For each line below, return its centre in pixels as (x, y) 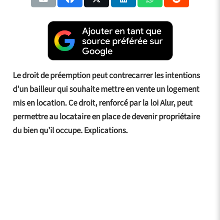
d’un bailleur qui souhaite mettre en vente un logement (106, 89)
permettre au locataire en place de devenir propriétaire (106, 117)
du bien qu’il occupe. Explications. (71, 130)
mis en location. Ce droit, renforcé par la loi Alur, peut (102, 103)
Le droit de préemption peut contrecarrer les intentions (106, 75)
